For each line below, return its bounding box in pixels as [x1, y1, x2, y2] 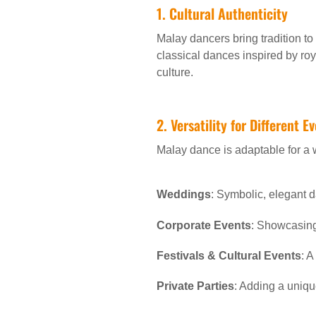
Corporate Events [157, 219, 251, 231]
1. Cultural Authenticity [157, 3, 288, 25]
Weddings [157, 188, 211, 201]
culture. [157, 66, 193, 79]
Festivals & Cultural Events [157, 249, 301, 262]
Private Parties [157, 279, 234, 292]
